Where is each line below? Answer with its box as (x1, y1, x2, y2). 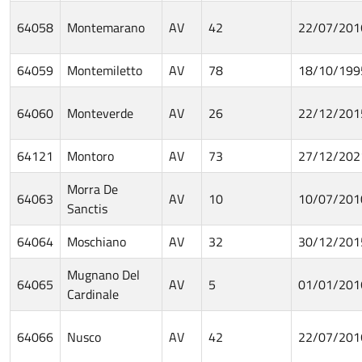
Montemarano (67, 17, 145, 37)
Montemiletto (67, 60, 142, 80)
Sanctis (67, 198, 107, 218)
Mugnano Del (67, 264, 140, 284)
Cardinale (67, 284, 119, 304)
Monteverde (67, 103, 133, 123)
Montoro (67, 145, 114, 166)
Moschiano (67, 231, 126, 251)
